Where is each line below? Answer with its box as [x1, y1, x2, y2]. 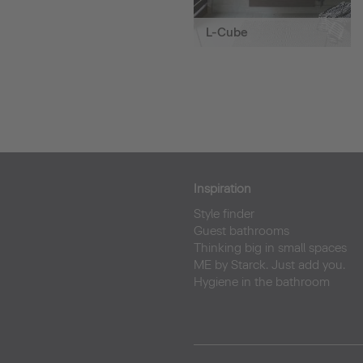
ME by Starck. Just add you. [194, 258, 345, 273]
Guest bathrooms [194, 224, 289, 239]
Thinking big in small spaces [194, 241, 347, 256]
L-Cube [206, 25, 248, 41]
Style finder [194, 207, 254, 222]
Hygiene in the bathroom [194, 275, 330, 290]
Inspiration [194, 181, 251, 197]
